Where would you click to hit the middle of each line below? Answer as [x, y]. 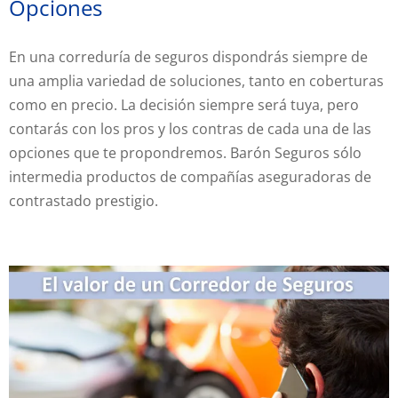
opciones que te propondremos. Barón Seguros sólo [185, 153]
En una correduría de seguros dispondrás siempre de [188, 57]
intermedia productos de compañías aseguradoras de [190, 177]
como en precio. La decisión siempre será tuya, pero [184, 105]
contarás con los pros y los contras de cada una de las [190, 129]
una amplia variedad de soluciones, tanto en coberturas [196, 81]
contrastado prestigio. [84, 201]
